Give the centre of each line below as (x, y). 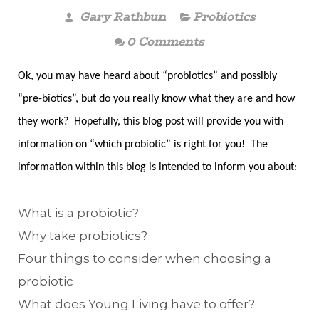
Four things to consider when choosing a (145, 258)
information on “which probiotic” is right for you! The (143, 144)
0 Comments (166, 41)
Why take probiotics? (83, 235)
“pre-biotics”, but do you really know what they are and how (156, 99)
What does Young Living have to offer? (136, 304)
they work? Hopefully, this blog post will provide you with (151, 121)
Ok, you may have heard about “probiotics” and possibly (147, 76)
